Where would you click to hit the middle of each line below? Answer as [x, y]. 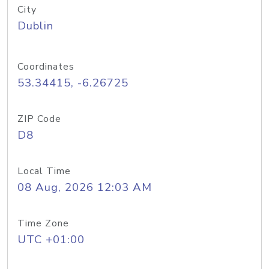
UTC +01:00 [51, 240]
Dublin [35, 26]
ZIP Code [39, 119]
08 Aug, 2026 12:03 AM [85, 187]
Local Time [44, 171]
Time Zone [43, 223]
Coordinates [46, 67]
